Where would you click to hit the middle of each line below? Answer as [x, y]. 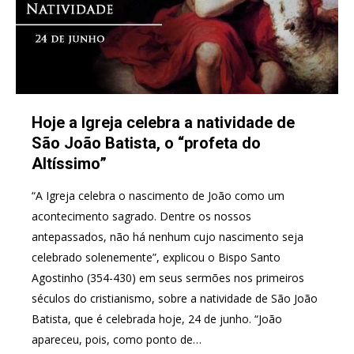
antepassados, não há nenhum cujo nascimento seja [168, 236]
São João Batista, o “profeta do [146, 143]
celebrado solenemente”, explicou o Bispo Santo [156, 257]
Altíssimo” [69, 163]
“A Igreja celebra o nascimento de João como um [158, 195]
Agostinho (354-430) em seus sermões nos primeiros [168, 277]
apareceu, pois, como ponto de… [117, 339]
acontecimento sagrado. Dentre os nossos [141, 216]
